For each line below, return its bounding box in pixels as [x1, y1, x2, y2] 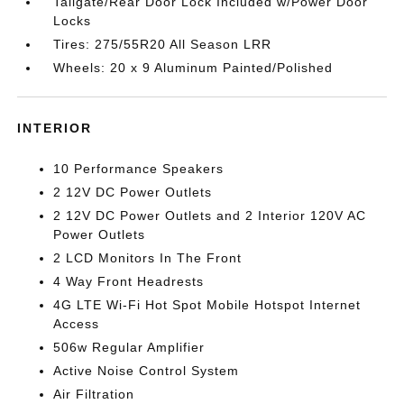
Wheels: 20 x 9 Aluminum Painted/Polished [53, 60, 334, 75]
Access [53, 316, 100, 331]
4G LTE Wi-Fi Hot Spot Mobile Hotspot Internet [53, 297, 362, 312]
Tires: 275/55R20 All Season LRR [53, 36, 272, 51]
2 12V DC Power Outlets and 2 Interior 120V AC [53, 207, 367, 223]
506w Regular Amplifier [53, 339, 206, 354]
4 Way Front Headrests [53, 273, 205, 289]
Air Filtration [53, 386, 135, 401]
